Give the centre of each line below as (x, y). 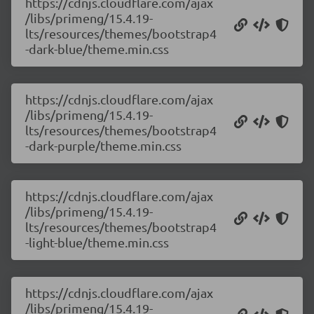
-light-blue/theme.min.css (97, 242)
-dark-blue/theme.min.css (97, 49)
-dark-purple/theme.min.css (103, 145)
